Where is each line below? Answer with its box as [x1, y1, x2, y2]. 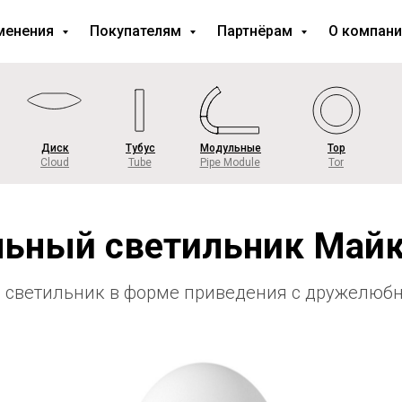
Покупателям [90, 22, 185, 39]
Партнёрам [217, 22, 296, 39]
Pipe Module [199, 156, 260, 169]
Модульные [200, 142, 261, 154]
